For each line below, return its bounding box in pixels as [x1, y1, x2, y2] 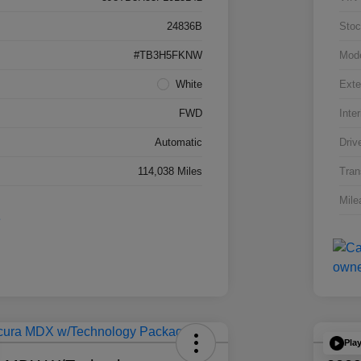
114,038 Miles [137, 164, 202, 177]
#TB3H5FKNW [133, 48, 202, 61]
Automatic [154, 135, 202, 148]
